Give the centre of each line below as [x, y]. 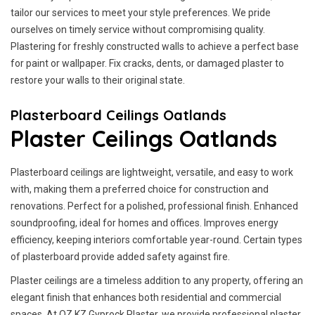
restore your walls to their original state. [98, 80]
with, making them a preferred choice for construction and [140, 189]
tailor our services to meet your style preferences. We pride [141, 13]
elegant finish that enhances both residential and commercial [146, 297]
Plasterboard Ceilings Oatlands [118, 115]
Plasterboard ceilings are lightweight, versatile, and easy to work [152, 172]
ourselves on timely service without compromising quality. [138, 30]
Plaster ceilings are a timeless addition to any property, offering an [157, 281]
